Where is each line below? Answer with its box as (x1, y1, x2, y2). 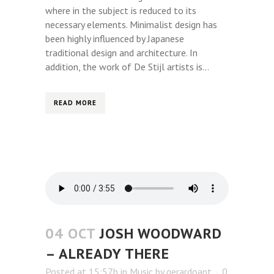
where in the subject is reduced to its (45, 4, 196, 17)
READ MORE (54, 98, 97, 108)
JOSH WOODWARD (100, 224, 222, 243)
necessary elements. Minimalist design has (45, 18, 217, 31)
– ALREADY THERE (45, 244, 169, 264)
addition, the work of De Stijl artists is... (45, 61, 209, 73)
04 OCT (45, 224, 95, 243)
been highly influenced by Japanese (45, 32, 184, 45)
